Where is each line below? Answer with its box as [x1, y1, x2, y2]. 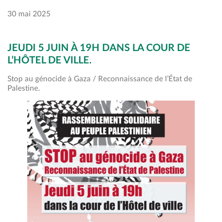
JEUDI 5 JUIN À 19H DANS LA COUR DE [7, 43, 190, 53]
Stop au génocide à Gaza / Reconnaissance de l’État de [7, 75, 192, 83]
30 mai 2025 [7, 10, 51, 18]
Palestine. [7, 84, 40, 92]
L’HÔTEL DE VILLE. [7, 55, 92, 65]
